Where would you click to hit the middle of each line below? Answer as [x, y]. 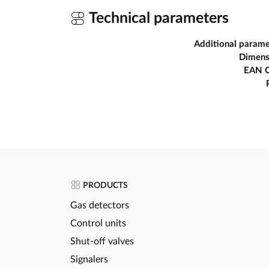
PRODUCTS [104, 185]
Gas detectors [100, 205]
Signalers [89, 259]
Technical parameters [157, 18]
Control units [98, 223]
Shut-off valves [102, 241]
